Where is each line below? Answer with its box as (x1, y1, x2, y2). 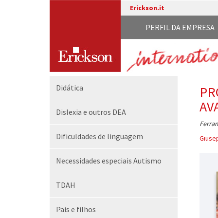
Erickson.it (129, 3, 164, 12)
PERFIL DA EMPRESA (145, 22, 215, 32)
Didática (56, 83, 83, 92)
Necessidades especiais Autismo (56, 156, 162, 165)
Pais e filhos (56, 204, 96, 214)
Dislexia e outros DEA (56, 107, 126, 117)
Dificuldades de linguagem (56, 131, 143, 141)
